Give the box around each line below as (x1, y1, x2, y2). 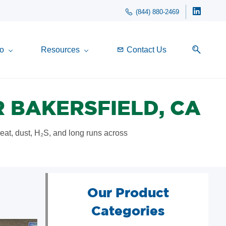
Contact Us (127, 45, 166, 54)
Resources (41, 45, 80, 54)
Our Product (87, 185, 169, 200)
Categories (91, 203, 165, 218)
